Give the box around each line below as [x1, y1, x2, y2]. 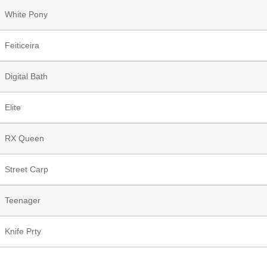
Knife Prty [5, 226, 41, 236]
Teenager [5, 195, 41, 205]
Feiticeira [5, 40, 39, 50]
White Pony [5, 9, 48, 19]
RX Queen [5, 133, 44, 143]
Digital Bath [5, 71, 48, 81]
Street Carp [5, 164, 48, 174]
